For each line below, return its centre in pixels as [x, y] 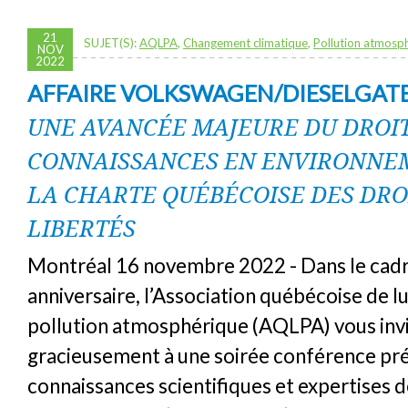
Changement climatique [245, 42]
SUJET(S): [112, 42]
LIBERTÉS [82, 227]
